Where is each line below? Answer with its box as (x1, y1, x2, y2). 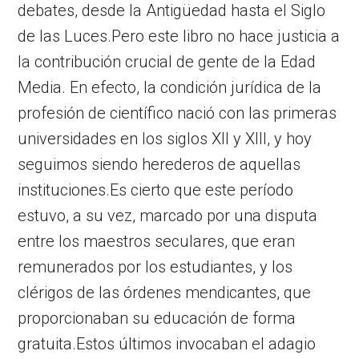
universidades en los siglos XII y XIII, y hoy (18, 128, 313, 148)
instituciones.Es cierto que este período (18, 179, 294, 200)
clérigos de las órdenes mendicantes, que (18, 282, 312, 302)
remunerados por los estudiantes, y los (18, 256, 293, 276)
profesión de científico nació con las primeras (18, 103, 337, 123)
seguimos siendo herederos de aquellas (18, 154, 301, 174)
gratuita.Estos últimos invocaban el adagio (18, 333, 317, 353)
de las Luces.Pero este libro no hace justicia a (18, 26, 341, 46)
